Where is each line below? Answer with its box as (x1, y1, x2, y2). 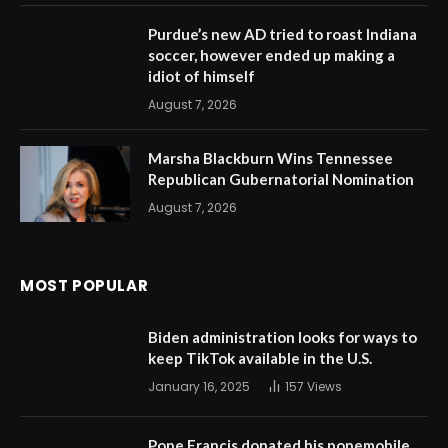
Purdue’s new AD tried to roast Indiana (148, 24, 417, 43)
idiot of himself (148, 66, 255, 85)
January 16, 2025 (148, 377, 250, 395)
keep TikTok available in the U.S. (148, 348, 372, 367)
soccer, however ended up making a (148, 45, 395, 64)
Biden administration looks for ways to (148, 327, 417, 346)
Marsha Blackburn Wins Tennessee (148, 148, 393, 167)
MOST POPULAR (20, 274, 149, 296)
